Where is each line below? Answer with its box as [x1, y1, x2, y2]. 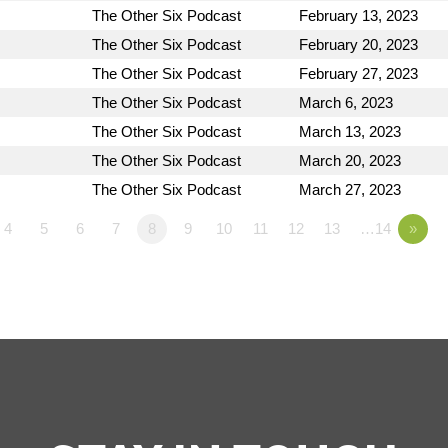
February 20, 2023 [299, 36, 418, 54]
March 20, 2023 [299, 152, 401, 170]
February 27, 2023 [299, 65, 418, 83]
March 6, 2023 [299, 94, 393, 112]
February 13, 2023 [299, 7, 418, 25]
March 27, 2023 [299, 181, 401, 199]
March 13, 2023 [299, 123, 401, 141]
